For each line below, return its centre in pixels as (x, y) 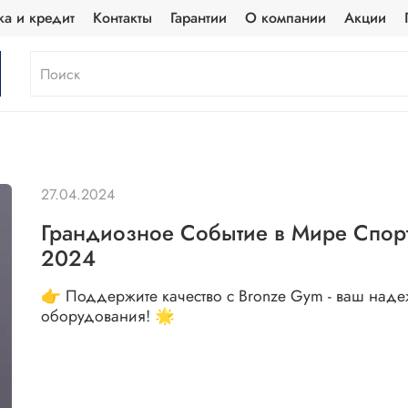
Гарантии (198, 18)
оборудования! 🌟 (108, 316)
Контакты (122, 18)
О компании (285, 18)
